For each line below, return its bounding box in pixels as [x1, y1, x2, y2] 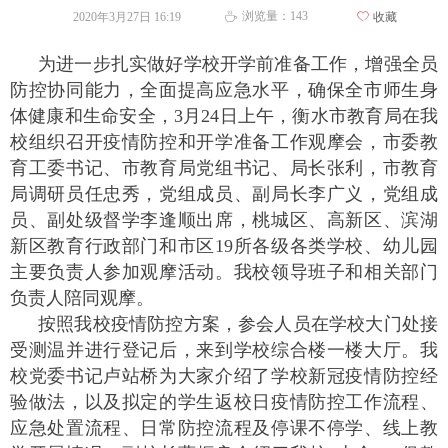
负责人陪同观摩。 [10, 288, 154, 308]
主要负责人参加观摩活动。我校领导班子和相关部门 [10, 262, 438, 282]
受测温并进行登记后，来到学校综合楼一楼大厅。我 [10, 340, 438, 360]
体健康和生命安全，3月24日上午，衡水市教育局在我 [10, 106, 438, 126]
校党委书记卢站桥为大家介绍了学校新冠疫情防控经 [10, 366, 438, 386]
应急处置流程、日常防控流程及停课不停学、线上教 [10, 418, 438, 438]
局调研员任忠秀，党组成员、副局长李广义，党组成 [10, 184, 438, 204]
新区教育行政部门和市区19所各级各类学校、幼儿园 [10, 236, 438, 256]
